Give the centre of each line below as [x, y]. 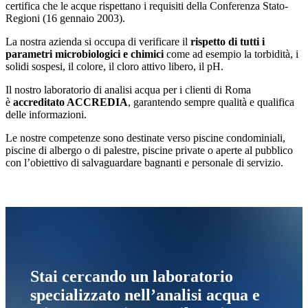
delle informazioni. [46, 115]
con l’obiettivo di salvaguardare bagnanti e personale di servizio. [144, 163]
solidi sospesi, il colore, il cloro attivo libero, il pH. [114, 67]
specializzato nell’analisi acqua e [145, 295]
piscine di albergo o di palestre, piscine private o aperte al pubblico [149, 151]
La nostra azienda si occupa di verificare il [98, 42]
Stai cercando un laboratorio [132, 276]
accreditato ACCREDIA [70, 102]
